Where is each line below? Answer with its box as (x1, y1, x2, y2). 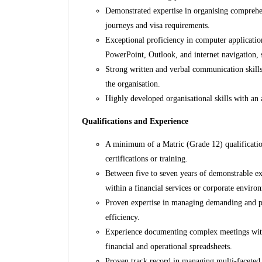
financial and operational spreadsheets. (105, 242, 233, 251)
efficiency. (105, 213, 140, 222)
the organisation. (105, 80, 161, 89)
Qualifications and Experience (82, 117, 189, 126)
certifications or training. (105, 154, 188, 164)
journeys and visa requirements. (105, 21, 211, 30)
